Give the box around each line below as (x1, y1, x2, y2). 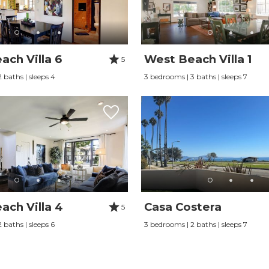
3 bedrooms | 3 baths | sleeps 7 (144, 72, 247, 82)
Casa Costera (144, 200, 222, 214)
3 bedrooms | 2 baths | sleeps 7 (144, 220, 247, 229)
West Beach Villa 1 (144, 52, 252, 67)
